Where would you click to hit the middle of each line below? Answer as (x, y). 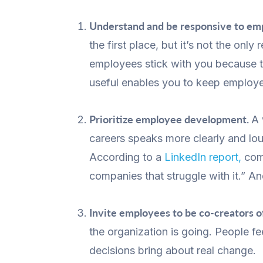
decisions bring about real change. (173, 250)
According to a (127, 157)
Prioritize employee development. (170, 119)
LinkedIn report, (203, 157)
